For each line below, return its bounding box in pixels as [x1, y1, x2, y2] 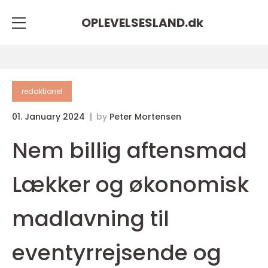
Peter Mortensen [109, 111, 181, 123]
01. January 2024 [12, 111, 87, 123]
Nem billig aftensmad [12, 135, 247, 166]
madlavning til [12, 203, 169, 234]
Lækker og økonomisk [12, 169, 249, 200]
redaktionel [22, 86, 62, 96]
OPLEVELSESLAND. [81, 14, 188, 31]
